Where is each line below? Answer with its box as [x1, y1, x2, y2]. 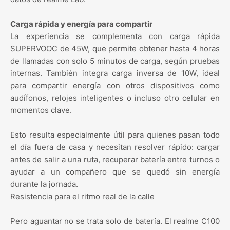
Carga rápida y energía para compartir [10, 19, 152, 29]
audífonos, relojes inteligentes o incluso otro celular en [10, 93, 220, 103]
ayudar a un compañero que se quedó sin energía [10, 167, 220, 177]
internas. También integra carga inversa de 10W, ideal [10, 68, 220, 79]
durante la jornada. [10, 179, 78, 189]
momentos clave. [10, 105, 72, 116]
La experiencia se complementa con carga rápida [10, 31, 220, 42]
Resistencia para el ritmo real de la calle [10, 191, 155, 202]
